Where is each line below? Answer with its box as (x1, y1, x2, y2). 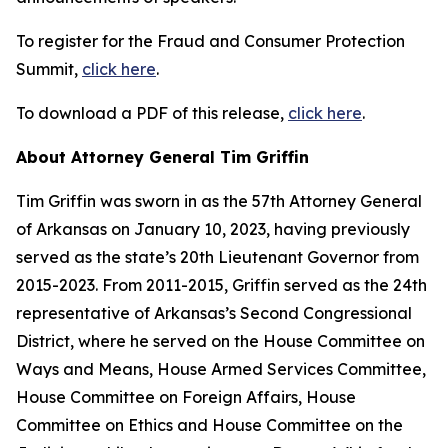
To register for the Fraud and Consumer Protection (16, 31, 405, 51)
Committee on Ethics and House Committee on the (16, 415, 403, 435)
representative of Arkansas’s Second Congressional (16, 303, 412, 323)
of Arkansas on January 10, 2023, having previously (16, 219, 410, 239)
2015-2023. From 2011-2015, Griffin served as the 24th (16, 275, 427, 295)
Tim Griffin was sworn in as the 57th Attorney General (16, 191, 422, 211)
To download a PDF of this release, (16, 103, 288, 123)
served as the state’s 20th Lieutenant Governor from (16, 247, 419, 267)
